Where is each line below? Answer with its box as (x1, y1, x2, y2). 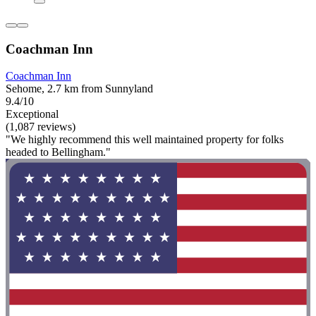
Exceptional (6, 108, 59, 121)
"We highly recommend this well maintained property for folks (6, 133, 284, 146)
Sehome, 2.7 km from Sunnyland (6, 83, 153, 95)
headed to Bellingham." (6, 146, 111, 159)
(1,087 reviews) (6, 121, 75, 133)
